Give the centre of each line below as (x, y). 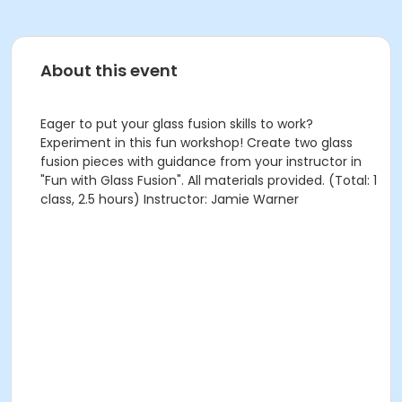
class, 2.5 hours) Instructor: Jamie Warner (170, 199)
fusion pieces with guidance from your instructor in (201, 162)
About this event (109, 70)
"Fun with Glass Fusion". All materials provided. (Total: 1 (209, 180)
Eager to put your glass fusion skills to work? (177, 124)
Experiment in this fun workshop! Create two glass (197, 143)
